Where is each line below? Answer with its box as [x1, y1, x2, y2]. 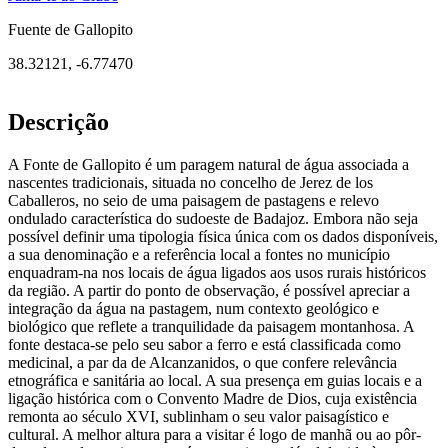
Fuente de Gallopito [8, 21, 133, 39]
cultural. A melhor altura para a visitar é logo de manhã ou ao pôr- [8, 426, 421, 444]
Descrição [8, 109, 109, 136]
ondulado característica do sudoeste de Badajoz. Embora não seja [8, 210, 418, 228]
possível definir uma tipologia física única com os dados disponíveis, [8, 228, 438, 246]
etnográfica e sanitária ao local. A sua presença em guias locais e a [8, 372, 422, 390]
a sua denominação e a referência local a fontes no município [8, 246, 390, 264]
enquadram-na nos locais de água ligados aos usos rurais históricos [8, 264, 426, 282]
